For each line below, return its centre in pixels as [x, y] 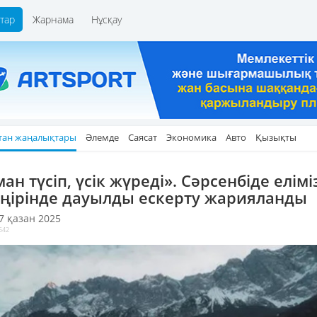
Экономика [191, 137]
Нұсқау [106, 19]
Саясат [143, 137]
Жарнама [53, 19]
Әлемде [102, 137]
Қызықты [276, 137]
